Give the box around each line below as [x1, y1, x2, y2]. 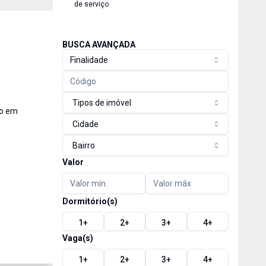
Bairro [72, 141, 95, 150]
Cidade [72, 119, 99, 129]
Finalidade [69, 55, 108, 65]
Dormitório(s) [62, 197, 118, 206]
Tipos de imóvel [72, 98, 131, 107]
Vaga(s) [62, 233, 93, 243]
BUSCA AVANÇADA [62, 40, 135, 49]
